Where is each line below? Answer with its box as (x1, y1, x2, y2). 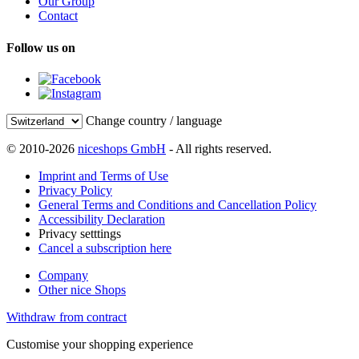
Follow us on (6, 40, 75, 54)
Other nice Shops (38, 282, 126, 296)
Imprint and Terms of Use (38, 168, 168, 183)
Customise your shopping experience (6, 337, 193, 351)
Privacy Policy (38, 183, 112, 197)
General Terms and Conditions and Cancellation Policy (38, 197, 317, 212)
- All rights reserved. (166, 141, 272, 155)
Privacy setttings (38, 226, 121, 240)
